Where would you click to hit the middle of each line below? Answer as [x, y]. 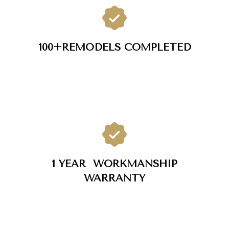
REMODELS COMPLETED [126, 48]
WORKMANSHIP [135, 164]
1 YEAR [72, 164]
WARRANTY [114, 178]
